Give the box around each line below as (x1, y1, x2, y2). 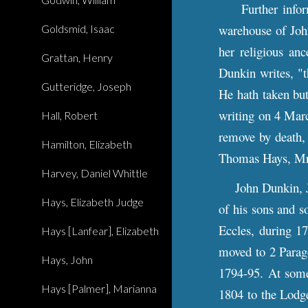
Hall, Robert (41, 109, 98, 122)
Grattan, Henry (41, 51, 113, 64)
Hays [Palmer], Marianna (41, 282, 157, 295)
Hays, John (41, 253, 93, 266)
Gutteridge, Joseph (41, 80, 131, 93)
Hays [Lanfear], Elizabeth (41, 224, 159, 237)
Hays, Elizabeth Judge (41, 195, 144, 208)
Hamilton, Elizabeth (41, 137, 132, 151)
